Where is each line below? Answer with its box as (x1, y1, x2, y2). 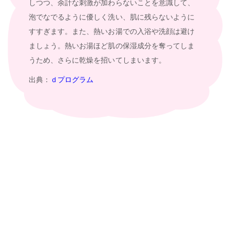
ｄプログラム (50, 75, 94, 84)
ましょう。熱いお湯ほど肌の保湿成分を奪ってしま (29, 42, 195, 50)
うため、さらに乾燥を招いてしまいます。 (29, 56, 166, 65)
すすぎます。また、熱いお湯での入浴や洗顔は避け (29, 27, 195, 36)
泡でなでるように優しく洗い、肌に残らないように (29, 13, 195, 22)
